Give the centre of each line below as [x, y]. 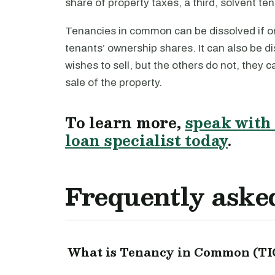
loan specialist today [147, 140]
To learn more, [125, 122]
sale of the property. [114, 83]
